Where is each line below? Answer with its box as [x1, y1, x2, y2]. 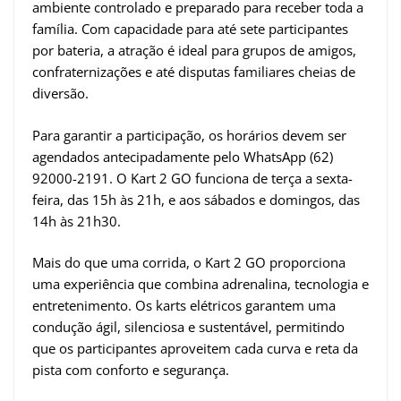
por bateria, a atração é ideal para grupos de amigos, [32, 41, 356, 60]
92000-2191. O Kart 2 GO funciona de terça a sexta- [32, 168, 353, 187]
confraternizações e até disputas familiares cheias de [32, 63, 355, 81]
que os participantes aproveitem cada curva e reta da [32, 339, 358, 358]
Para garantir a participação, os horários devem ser [32, 125, 346, 144]
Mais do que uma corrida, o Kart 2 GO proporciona [32, 253, 346, 272]
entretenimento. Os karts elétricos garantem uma [32, 296, 336, 315]
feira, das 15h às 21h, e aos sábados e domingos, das [32, 190, 360, 209]
